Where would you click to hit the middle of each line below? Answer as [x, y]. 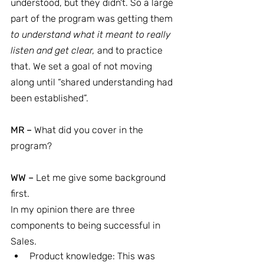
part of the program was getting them [93, 19]
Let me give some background [101, 178]
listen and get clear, [54, 50]
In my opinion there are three [74, 209]
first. [20, 194]
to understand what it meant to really [92, 34]
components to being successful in [87, 225]
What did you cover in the [89, 130]
